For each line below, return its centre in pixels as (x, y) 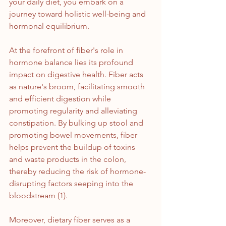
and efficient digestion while (61, 99)
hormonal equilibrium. (49, 26)
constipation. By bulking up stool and (77, 123)
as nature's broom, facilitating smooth (78, 87)
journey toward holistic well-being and (78, 14)
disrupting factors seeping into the (72, 184)
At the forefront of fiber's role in (67, 50)
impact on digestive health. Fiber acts (77, 75)
